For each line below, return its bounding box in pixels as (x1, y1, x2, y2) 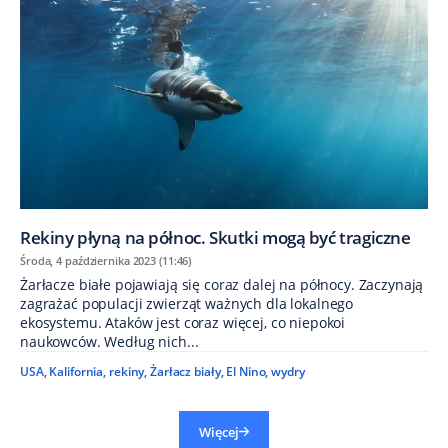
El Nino (226, 362, 266, 380)
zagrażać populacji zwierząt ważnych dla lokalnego (20, 293, 354, 313)
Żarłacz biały (150, 362, 221, 380)
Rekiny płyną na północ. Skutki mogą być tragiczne (20, 225, 411, 249)
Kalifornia (49, 362, 104, 380)
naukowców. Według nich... (20, 331, 199, 351)
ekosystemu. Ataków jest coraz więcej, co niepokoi (20, 312, 346, 332)
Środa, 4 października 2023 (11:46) (20, 252, 192, 268)
